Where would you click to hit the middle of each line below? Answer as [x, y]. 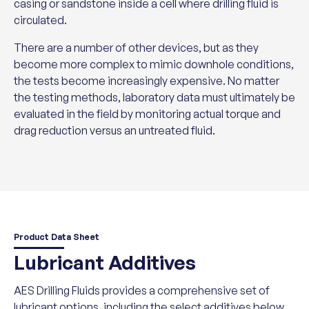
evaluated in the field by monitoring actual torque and [147, 114]
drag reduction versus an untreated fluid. [114, 131]
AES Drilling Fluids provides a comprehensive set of [142, 291]
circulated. [40, 20]
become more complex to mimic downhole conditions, [154, 64]
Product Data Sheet [57, 237]
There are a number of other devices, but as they [136, 48]
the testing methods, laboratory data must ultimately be [154, 98]
